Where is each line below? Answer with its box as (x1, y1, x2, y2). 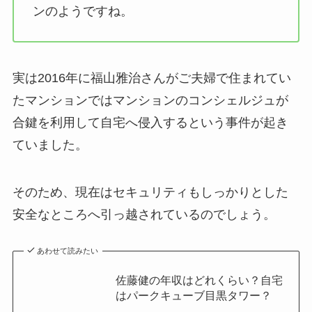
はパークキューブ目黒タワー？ (115, 289, 272, 302)
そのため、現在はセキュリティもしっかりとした (12, 185, 288, 200)
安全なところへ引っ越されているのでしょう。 (12, 208, 276, 222)
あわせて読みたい (37, 247, 99, 256)
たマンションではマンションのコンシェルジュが (12, 93, 288, 108)
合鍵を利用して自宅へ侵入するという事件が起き (12, 116, 288, 130)
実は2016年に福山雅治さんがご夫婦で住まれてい (12, 71, 291, 86)
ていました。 (12, 138, 88, 153)
